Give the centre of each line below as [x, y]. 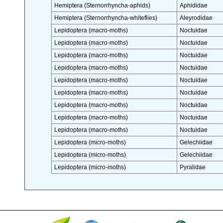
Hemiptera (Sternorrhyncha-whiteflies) [106, 18]
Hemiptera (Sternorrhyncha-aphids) [102, 6]
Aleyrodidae [196, 18]
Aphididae [193, 6]
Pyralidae [192, 167]
